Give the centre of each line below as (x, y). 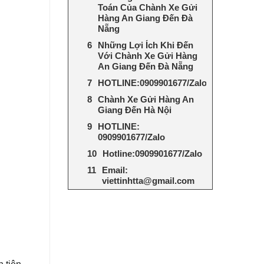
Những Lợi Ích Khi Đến (145, 45)
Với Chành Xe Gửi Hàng (147, 55)
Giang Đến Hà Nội (134, 110)
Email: (115, 170)
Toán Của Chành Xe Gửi (147, 7)
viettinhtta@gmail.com (148, 180)
